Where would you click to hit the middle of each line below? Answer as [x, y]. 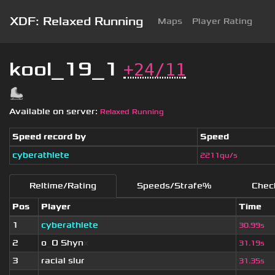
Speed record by [49, 137]
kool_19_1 [64, 69]
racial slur [63, 261]
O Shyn [68, 243]
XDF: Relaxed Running [76, 22]
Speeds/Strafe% [174, 186]
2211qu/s [219, 156]
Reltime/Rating [63, 186]
